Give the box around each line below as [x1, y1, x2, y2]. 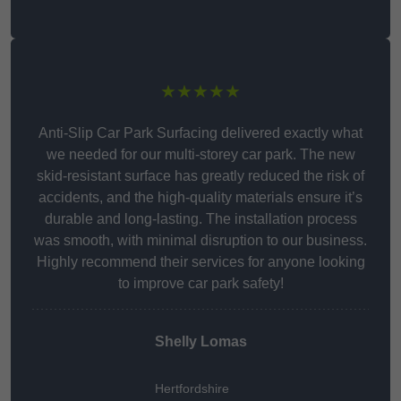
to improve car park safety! [117, 276, 284, 292]
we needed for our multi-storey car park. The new [46, 147, 355, 163]
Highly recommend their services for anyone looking [36, 254, 365, 270]
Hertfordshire [154, 381, 229, 397]
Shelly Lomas [154, 334, 247, 350]
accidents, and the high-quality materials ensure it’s [38, 190, 363, 206]
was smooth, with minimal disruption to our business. [34, 233, 367, 249]
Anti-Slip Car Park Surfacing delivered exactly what [38, 125, 363, 141]
